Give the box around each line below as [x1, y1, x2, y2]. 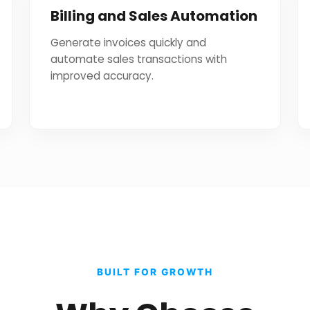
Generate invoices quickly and [51, 35, 206, 50]
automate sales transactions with [51, 52, 227, 66]
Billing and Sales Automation [51, 6, 257, 26]
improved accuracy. [51, 69, 154, 83]
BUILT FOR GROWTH [97, 266, 213, 277]
